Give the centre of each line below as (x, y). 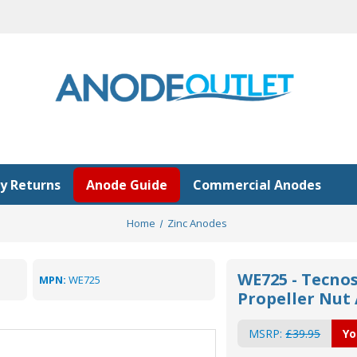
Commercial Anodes (257, 184)
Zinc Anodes (198, 223)
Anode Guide (127, 184)
